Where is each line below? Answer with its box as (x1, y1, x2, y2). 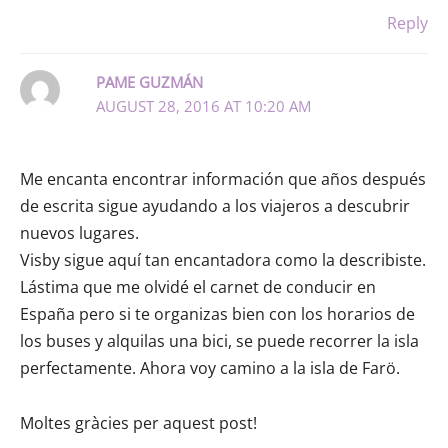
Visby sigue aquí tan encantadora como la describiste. (20, 248, 426, 271)
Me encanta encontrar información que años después (20, 167, 426, 190)
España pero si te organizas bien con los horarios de (20, 302, 415, 325)
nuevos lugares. (20, 221, 139, 244)
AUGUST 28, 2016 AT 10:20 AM (95, 95, 311, 116)
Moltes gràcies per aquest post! (20, 411, 257, 434)
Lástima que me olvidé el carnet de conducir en (20, 275, 376, 298)
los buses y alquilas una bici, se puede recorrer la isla (20, 329, 419, 352)
